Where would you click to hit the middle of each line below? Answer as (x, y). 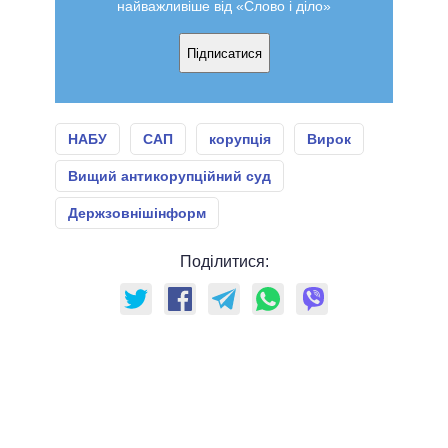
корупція (240, 139)
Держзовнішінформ (137, 213)
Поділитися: (224, 262)
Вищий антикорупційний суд (169, 176)
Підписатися (224, 53)
